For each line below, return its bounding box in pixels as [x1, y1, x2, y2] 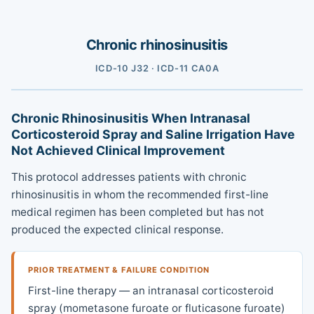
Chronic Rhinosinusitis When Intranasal [11, 110, 250, 125]
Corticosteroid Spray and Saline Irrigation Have [11, 126, 295, 142]
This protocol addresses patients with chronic [11, 170, 247, 184]
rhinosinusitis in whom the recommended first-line [11, 188, 268, 202]
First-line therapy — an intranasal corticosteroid [28, 283, 273, 297]
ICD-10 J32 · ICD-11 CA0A [95, 62, 219, 74]
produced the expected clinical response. [11, 223, 224, 237]
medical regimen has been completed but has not [11, 205, 264, 219]
